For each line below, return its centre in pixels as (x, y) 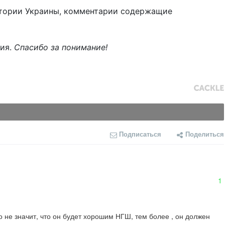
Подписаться (140, 134)
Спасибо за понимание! (61, 47)
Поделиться (205, 134)
